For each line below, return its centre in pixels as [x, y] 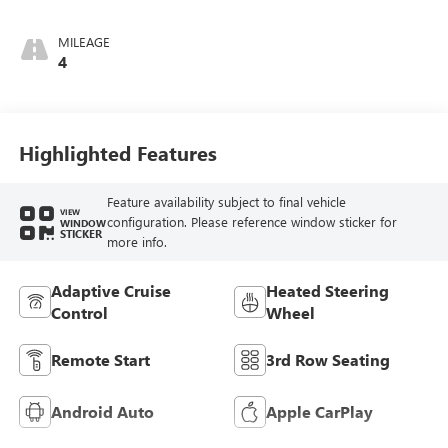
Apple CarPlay [319, 411]
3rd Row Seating [328, 359]
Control [79, 312]
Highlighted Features [117, 153]
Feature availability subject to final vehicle [226, 202]
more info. [136, 242]
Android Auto [102, 411]
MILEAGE [83, 41]
